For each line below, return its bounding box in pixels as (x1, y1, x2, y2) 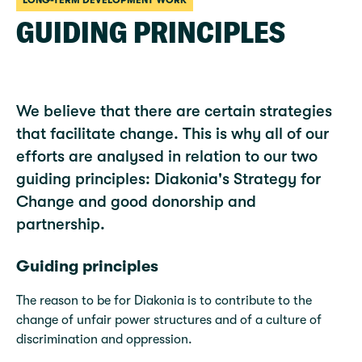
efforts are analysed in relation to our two (16, 147, 318, 166)
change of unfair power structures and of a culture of (16, 313, 322, 327)
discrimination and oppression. (16, 332, 192, 347)
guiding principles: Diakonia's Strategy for (16, 170, 321, 188)
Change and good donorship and (16, 192, 256, 211)
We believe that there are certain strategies (16, 102, 332, 120)
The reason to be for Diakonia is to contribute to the (16, 293, 312, 308)
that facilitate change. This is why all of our (16, 124, 329, 143)
